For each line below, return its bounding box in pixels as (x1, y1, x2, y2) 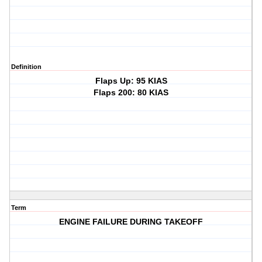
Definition (11, 63, 42, 71)
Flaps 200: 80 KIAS (94, 88, 169, 98)
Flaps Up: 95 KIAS (95, 76, 167, 86)
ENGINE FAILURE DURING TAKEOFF (59, 217, 204, 227)
